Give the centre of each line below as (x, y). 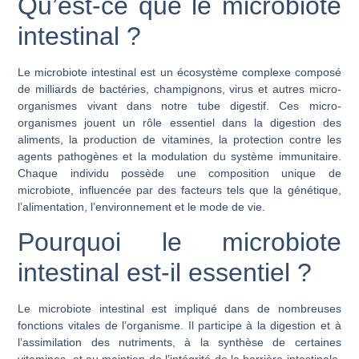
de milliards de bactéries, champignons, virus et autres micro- (179, 89)
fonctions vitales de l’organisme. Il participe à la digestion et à (179, 326)
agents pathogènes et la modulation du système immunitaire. (179, 156)
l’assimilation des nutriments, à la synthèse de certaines (179, 343)
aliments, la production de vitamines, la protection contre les (179, 139)
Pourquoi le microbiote (179, 242)
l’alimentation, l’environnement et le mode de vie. (142, 206)
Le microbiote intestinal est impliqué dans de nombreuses (179, 309)
